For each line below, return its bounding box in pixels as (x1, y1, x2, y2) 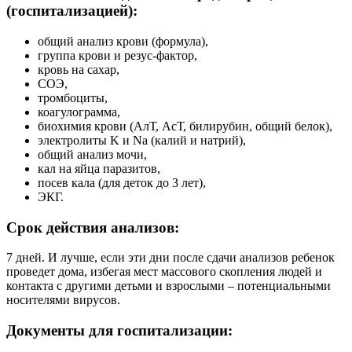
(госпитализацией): (6, 2, 137, 20)
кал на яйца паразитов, (38, 161, 160, 175)
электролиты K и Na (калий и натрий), (38, 133, 246, 147)
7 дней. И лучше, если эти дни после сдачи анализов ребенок (6, 251, 335, 265)
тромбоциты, (38, 90, 108, 104)
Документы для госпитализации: (6, 322, 233, 339)
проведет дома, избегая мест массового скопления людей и (6, 265, 322, 279)
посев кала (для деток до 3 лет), (38, 175, 206, 189)
